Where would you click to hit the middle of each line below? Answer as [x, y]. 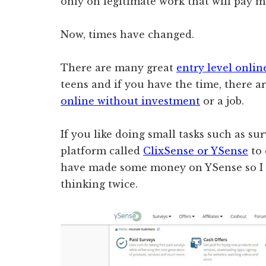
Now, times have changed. [127, 34]
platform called [102, 151]
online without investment [130, 101]
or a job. [222, 101]
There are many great [118, 68]
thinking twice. [99, 184]
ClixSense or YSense [196, 151]
